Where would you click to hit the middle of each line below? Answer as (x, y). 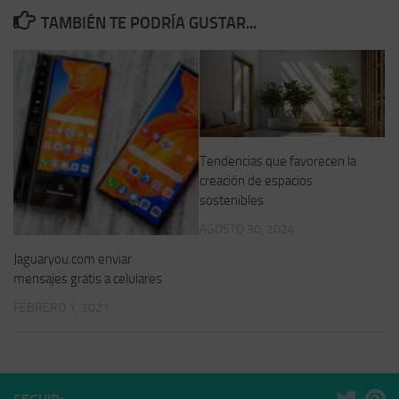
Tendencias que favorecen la (278, 162)
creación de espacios (256, 181)
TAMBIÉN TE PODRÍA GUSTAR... (148, 24)
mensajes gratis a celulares (88, 279)
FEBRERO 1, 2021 (61, 308)
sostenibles (232, 201)
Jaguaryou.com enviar (73, 260)
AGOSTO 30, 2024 (247, 230)
